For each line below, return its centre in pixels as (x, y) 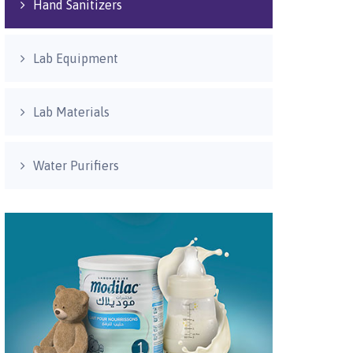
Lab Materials (71, 112)
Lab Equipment (76, 58)
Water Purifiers (76, 165)
